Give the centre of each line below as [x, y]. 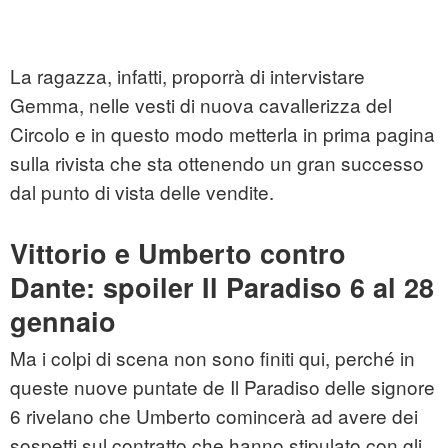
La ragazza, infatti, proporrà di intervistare [187, 76]
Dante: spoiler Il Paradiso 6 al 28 [222, 287]
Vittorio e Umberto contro [178, 253]
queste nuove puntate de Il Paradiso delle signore [222, 387]
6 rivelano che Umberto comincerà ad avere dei [214, 416]
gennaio [63, 321]
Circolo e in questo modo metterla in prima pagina [222, 134]
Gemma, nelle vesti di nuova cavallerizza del [201, 105]
